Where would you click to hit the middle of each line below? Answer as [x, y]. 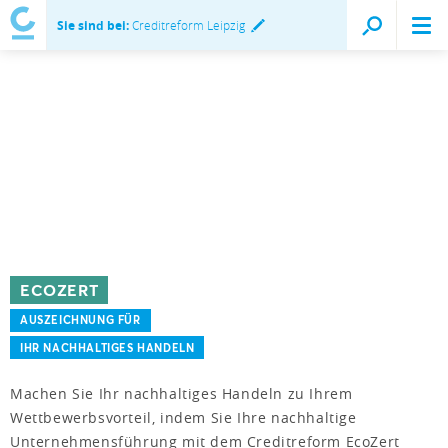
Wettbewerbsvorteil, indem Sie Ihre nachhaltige [183, 418]
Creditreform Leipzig [187, 25]
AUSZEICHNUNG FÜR [80, 320]
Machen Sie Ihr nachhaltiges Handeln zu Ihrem [181, 394]
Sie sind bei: [93, 25]
